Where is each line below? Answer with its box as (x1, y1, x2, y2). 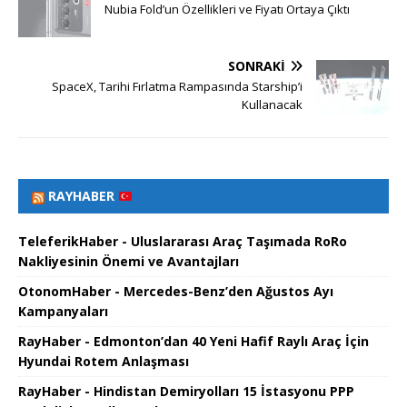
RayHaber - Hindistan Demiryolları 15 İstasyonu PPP (18, 382, 354, 401)
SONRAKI (228, 57, 285, 75)
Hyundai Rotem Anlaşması (18, 352, 189, 371)
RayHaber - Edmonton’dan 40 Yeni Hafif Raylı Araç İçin (18, 333, 369, 351)
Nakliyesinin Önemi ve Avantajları (18, 253, 239, 271)
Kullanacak (242, 96, 303, 114)
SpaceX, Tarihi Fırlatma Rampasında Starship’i (52, 78, 303, 95)
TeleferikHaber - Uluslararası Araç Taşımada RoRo (18, 233, 347, 251)
